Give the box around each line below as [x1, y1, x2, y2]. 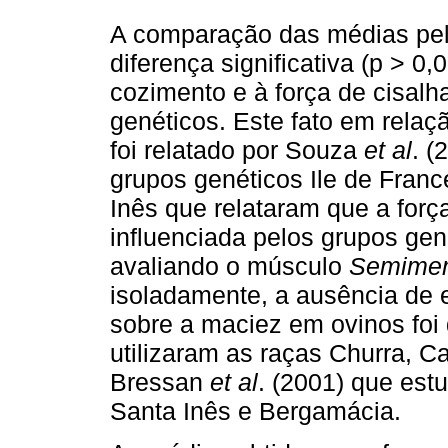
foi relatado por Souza [110, 135, 364, 164]
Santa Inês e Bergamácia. [110, 396, 401, 425]
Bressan [110, 367, 210, 396]
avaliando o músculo [110, 251, 349, 280]
